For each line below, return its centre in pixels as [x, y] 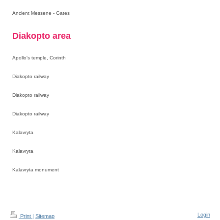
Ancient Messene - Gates [41, 13]
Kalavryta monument [36, 170]
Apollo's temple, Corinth [39, 58]
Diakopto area [41, 36]
